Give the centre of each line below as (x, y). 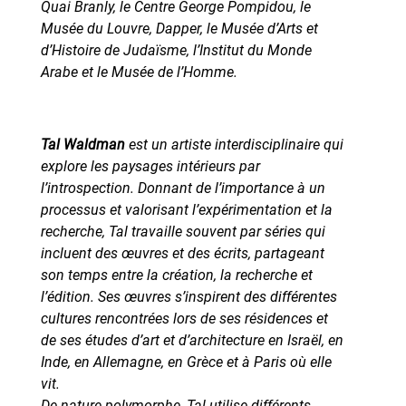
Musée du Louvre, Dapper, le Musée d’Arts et (179, 28)
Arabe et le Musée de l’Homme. (139, 72)
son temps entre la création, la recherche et (176, 275)
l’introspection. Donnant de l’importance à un (183, 188)
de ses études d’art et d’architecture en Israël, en (192, 340)
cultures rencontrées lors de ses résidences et (184, 318)
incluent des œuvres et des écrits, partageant (182, 253)
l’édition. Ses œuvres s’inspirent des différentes (188, 296)
